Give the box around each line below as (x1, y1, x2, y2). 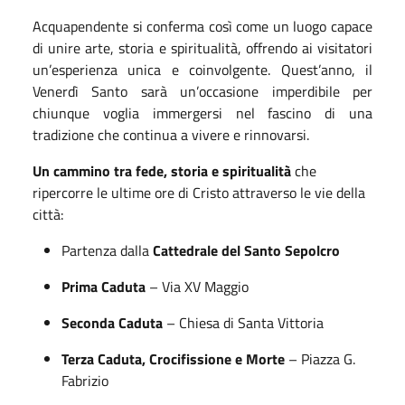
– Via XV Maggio (146, 275, 249, 297)
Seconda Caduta (61, 311, 163, 334)
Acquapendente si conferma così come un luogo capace (33, 14, 372, 37)
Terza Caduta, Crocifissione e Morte (61, 347, 285, 370)
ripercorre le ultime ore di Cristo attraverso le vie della (33, 181, 365, 203)
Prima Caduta (61, 275, 146, 297)
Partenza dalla (61, 239, 153, 261)
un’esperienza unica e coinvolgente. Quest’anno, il (33, 58, 372, 80)
